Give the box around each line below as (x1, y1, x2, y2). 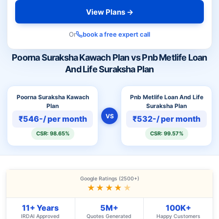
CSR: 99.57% (150, 130, 183, 137)
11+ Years (22, 203, 59, 213)
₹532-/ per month (132, 114, 200, 124)
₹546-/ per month (18, 114, 87, 124)
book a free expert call (83, 30, 150, 38)
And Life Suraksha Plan (65, 64, 154, 74)
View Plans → (86, 7, 133, 17)
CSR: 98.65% (36, 130, 69, 137)
